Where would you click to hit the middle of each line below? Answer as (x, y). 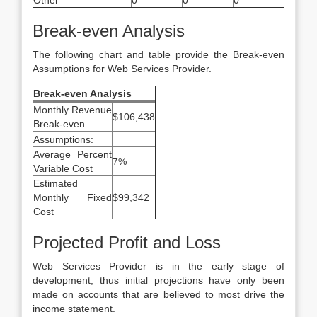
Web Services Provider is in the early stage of (158, 266)
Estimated (56, 183)
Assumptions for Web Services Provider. (122, 69)
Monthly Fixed (73, 197)
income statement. (74, 309)
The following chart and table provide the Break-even (158, 54)
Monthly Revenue (73, 110)
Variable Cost (63, 168)
